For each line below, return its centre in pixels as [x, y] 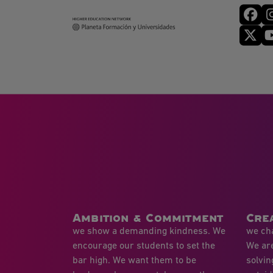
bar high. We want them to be [134, 261]
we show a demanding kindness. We [149, 231]
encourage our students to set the [144, 246]
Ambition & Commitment [148, 218]
